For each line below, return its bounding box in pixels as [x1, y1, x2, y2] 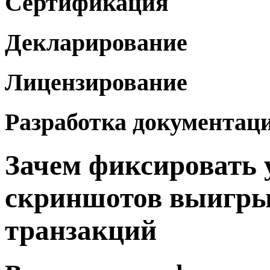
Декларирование [5, 29, 187, 57]
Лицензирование [5, 68, 187, 96]
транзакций [5, 215, 157, 246]
